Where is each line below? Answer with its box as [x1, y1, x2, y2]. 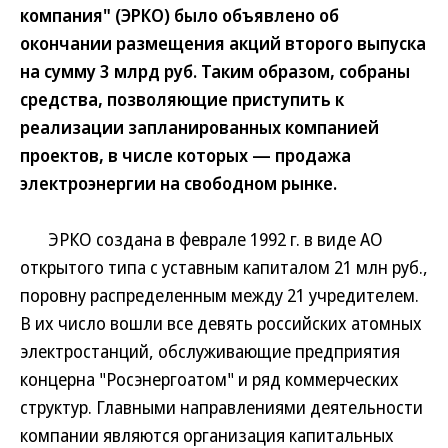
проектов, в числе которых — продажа [20, 143, 351, 167]
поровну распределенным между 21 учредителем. [20, 283, 419, 307]
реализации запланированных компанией [20, 115, 379, 139]
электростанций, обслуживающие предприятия [20, 339, 400, 363]
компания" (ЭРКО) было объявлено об [20, 3, 339, 27]
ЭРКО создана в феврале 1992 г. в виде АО [20, 227, 383, 251]
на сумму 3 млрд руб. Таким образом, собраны [20, 59, 410, 83]
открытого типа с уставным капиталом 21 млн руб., [20, 255, 428, 279]
